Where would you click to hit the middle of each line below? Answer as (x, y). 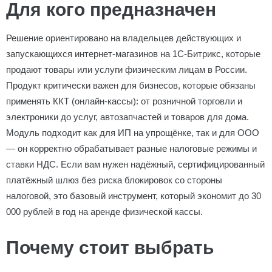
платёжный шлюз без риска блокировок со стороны (114, 180)
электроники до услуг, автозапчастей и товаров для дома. (127, 117)
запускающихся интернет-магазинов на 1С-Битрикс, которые (133, 54)
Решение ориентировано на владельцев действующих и (124, 38)
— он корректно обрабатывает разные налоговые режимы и (131, 148)
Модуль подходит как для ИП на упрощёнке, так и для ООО (133, 133)
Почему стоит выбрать (110, 247)
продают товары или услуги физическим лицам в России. (127, 70)
